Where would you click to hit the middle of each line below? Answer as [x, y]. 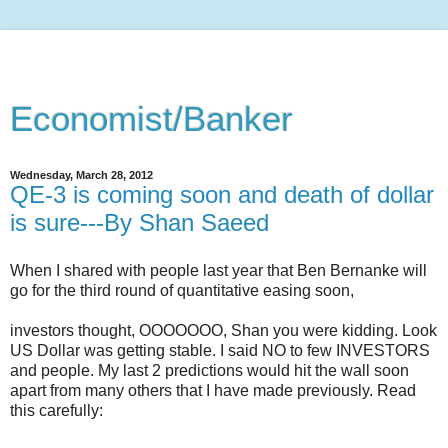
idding [372, 330]
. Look [415, 330]
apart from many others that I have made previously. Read [213, 390]
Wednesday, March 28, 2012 [81, 175]
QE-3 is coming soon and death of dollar [222, 194]
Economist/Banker [151, 119]
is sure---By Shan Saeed [139, 222]
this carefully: [56, 410]
